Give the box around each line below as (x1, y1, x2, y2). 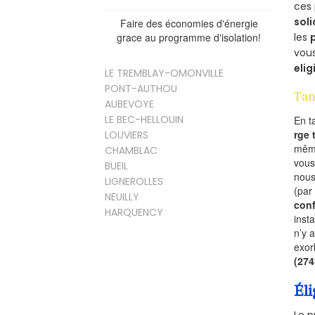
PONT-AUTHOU (105, 82, 178, 96)
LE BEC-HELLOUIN (105, 112, 184, 127)
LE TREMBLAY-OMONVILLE (105, 66, 224, 81)
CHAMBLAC (105, 143, 158, 158)
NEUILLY (105, 190, 140, 205)
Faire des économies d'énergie (120, 16, 258, 31)
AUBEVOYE (105, 97, 155, 112)
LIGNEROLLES (105, 174, 164, 189)
